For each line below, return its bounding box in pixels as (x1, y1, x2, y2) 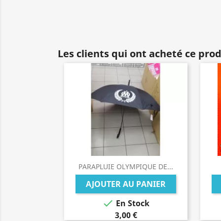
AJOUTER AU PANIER (86, 179, 166, 189)
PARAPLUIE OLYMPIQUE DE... (78, 162, 173, 171)
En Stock (114, 198, 149, 209)
